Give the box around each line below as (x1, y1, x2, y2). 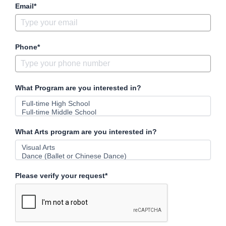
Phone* (15, 42, 40, 51)
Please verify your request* (15, 171, 107, 180)
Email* (15, 2, 36, 10)
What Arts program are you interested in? (15, 127, 157, 136)
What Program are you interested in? (15, 83, 141, 92)
